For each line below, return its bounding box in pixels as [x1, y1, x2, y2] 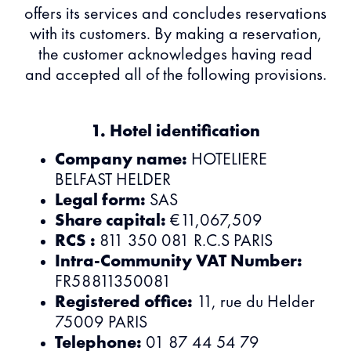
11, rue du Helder [193, 294, 315, 311]
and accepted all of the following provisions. [24, 67, 327, 84]
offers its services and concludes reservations [24, 5, 327, 23]
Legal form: [55, 192, 146, 209]
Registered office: [55, 294, 193, 311]
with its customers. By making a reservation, [29, 26, 322, 43]
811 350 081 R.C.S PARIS [96, 233, 273, 250]
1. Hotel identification [91, 123, 260, 140]
